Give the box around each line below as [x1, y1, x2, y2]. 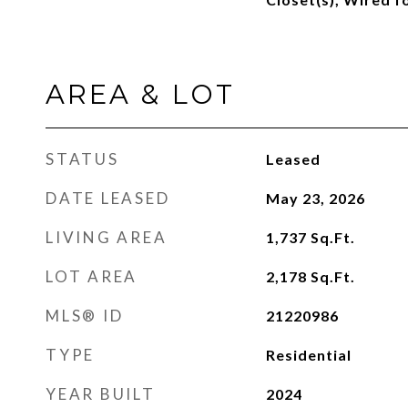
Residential [265, 346, 352, 363]
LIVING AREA [46, 228, 168, 247]
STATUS [46, 149, 119, 168]
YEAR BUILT [46, 384, 156, 403]
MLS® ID [46, 306, 124, 325]
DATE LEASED [46, 189, 170, 208]
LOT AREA [46, 267, 138, 286]
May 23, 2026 [265, 189, 365, 207]
